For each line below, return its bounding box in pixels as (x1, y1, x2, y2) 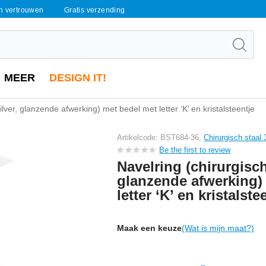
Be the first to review (159, 145, 231, 154)
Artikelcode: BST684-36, (117, 133, 204, 142)
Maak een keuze (117, 223, 182, 233)
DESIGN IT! (49, 72, 106, 84)
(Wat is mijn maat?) (182, 223, 255, 233)
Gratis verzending (64, 6, 125, 14)
